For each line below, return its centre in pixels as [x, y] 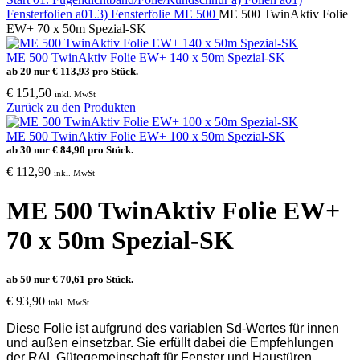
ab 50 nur [29, 279]
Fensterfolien [41, 14]
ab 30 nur [29, 150]
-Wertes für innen [290, 328]
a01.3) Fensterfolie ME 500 [147, 14]
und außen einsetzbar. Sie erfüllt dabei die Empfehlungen [170, 342]
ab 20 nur [29, 71]
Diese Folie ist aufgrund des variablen [116, 328]
